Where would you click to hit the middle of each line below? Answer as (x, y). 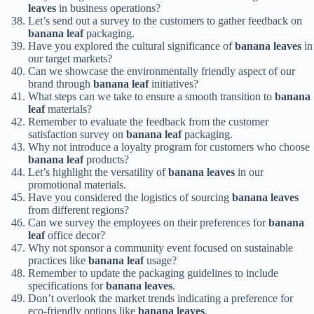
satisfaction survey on (77, 135)
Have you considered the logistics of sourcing (130, 198)
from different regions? (78, 210)
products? (106, 160)
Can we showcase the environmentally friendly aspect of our (162, 71)
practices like (58, 261)
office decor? (75, 235)
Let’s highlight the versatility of (98, 172)
